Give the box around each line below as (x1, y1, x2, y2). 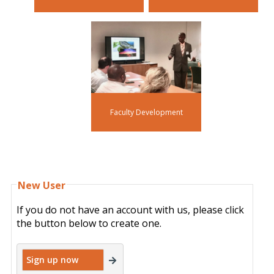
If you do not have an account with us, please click (17, 202, 245, 217)
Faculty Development (109, 106, 183, 117)
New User (18, 178, 66, 192)
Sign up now (26, 253, 79, 265)
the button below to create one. (17, 216, 162, 230)
